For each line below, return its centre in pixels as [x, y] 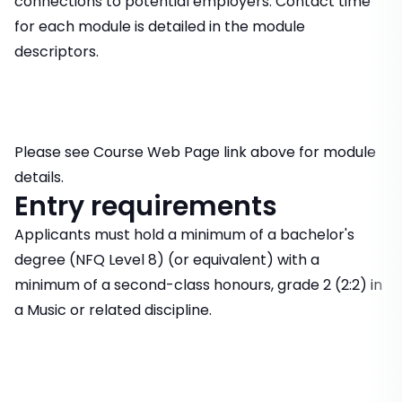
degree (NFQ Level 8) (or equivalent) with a [167, 260]
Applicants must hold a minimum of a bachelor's [184, 235]
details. [39, 177]
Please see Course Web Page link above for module [195, 152]
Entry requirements [146, 206]
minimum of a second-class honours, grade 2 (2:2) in [198, 285]
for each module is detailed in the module [160, 26]
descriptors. [57, 52]
